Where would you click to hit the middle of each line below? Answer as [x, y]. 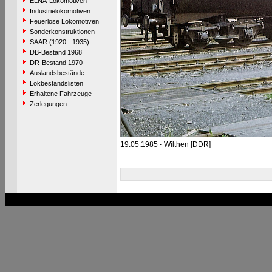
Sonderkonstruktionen [62, 32]
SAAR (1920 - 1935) [59, 42]
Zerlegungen [48, 104]
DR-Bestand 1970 [56, 63]
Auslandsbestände [57, 73]
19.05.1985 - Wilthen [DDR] [165, 144]
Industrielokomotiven [60, 11]
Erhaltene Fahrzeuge [60, 93]
